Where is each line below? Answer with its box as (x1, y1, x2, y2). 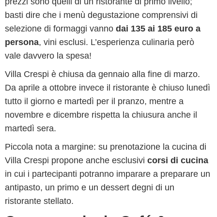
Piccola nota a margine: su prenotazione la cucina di (5, 142, 206, 152)
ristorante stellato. (5, 196, 74, 206)
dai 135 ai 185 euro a (116, 24, 201, 33)
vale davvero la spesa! (5, 51, 92, 61)
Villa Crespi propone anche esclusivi (5, 155, 147, 165)
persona (5, 37, 39, 47)
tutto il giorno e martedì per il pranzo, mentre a (5, 96, 184, 106)
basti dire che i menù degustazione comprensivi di (5, 10, 198, 20)
